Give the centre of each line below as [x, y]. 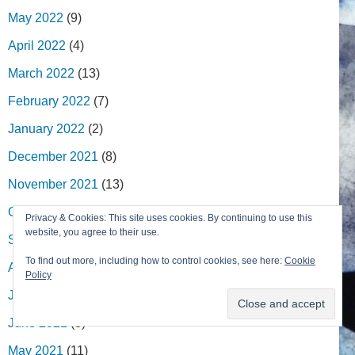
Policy [38, 275]
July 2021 [35, 295]
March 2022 [41, 73]
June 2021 [38, 323]
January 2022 [46, 128]
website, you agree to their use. [92, 232]
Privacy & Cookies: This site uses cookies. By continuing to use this [169, 218]
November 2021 [53, 184]
